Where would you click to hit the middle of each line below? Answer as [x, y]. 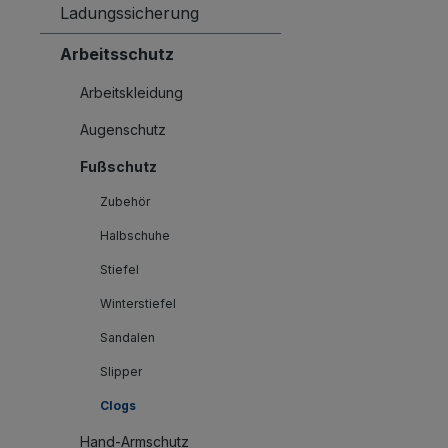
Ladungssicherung [129, 13]
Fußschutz [118, 166]
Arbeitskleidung [131, 92]
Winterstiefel [138, 303]
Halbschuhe [135, 235]
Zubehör [125, 201]
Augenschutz [123, 129]
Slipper [121, 371]
